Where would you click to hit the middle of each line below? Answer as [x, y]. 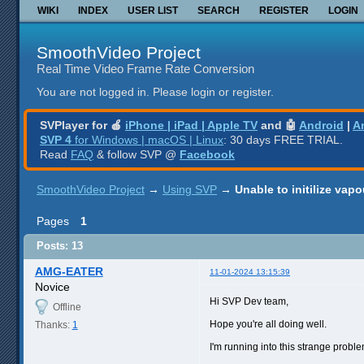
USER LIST [153, 10]
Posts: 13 [60, 246]
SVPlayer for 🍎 [82, 125]
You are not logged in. [93, 92]
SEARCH [219, 10]
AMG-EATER [69, 271]
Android [321, 125]
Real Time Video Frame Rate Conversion [145, 68]
